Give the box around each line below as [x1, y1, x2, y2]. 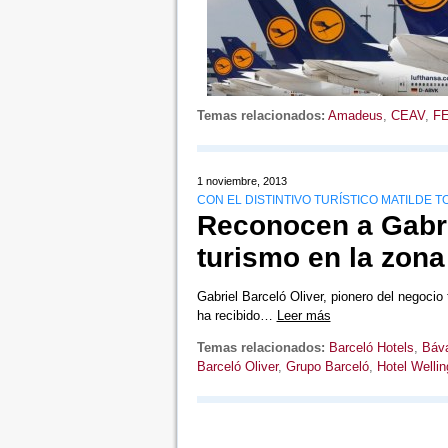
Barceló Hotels [328, 340, 414, 355]
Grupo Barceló [285, 359, 369, 374]
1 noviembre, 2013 [196, 175, 287, 187]
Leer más [276, 308, 331, 323]
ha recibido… [196, 308, 277, 323]
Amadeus [327, 108, 383, 123]
